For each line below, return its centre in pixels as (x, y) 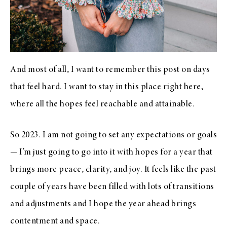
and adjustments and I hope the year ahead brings (103, 204)
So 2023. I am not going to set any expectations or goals (113, 135)
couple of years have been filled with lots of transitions (112, 187)
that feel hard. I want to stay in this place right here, (107, 87)
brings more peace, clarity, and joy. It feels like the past (113, 169)
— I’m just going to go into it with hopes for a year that (111, 152)
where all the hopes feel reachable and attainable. (102, 104)
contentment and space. (55, 221)
